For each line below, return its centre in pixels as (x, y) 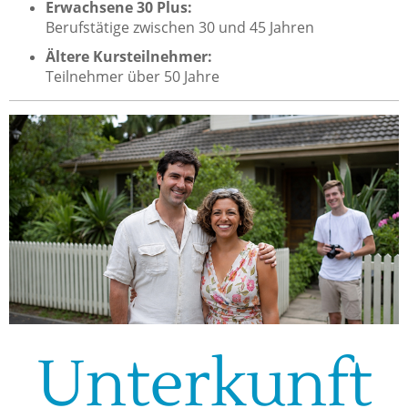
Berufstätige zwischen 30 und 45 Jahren (180, 27)
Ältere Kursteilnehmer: (129, 56)
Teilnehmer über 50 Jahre (133, 76)
